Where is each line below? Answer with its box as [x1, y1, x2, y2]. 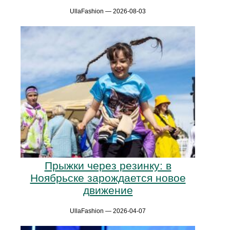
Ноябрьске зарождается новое [30, 172, 186, 184]
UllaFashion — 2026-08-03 [70, 8, 146, 15]
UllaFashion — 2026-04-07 [70, 207, 146, 215]
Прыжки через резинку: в [44, 160, 171, 172]
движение [83, 184, 133, 197]
